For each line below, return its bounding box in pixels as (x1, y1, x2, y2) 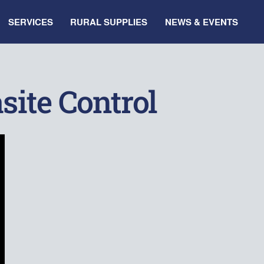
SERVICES (8, 15, 53, 28)
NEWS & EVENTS (164, 15, 238, 28)
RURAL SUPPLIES (70, 15, 148, 28)
